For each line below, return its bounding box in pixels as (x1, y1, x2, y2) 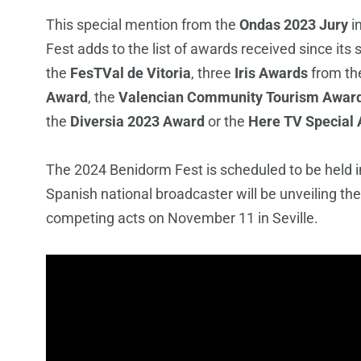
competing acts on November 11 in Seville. (46, 210, 318, 227)
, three (191, 64, 234, 82)
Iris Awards (234, 64, 308, 82)
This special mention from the (46, 16, 239, 34)
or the (205, 113, 248, 131)
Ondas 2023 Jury (239, 16, 348, 34)
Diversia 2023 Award (70, 113, 205, 131)
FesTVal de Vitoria (70, 64, 191, 82)
